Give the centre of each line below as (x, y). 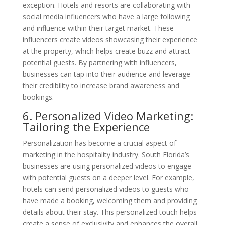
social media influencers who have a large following (106, 16)
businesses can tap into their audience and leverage (106, 74)
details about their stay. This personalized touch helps (109, 212)
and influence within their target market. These (98, 28)
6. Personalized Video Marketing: (108, 115)
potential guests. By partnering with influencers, (99, 62)
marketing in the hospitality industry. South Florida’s (106, 154)
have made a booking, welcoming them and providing (109, 200)
